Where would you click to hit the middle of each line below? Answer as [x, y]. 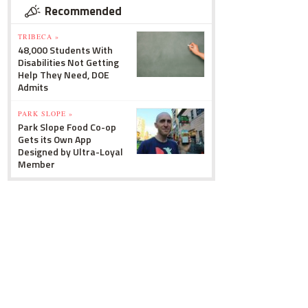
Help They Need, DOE [64, 75]
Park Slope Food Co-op [67, 127]
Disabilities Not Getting [68, 62]
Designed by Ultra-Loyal [70, 152]
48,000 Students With [65, 50]
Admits [33, 87]
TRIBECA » [38, 36]
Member [36, 164]
